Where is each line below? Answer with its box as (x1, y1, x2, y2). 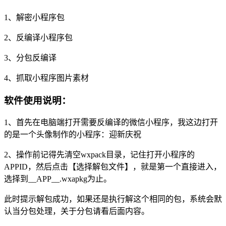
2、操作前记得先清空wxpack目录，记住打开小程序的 (4, 150, 195, 159)
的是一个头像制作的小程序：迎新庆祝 (4, 130, 141, 139)
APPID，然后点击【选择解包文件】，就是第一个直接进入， (4, 162, 221, 172)
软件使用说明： (4, 95, 71, 106)
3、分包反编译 (4, 53, 56, 62)
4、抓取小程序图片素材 (4, 73, 89, 82)
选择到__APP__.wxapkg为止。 (4, 175, 111, 184)
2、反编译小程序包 (4, 33, 73, 42)
